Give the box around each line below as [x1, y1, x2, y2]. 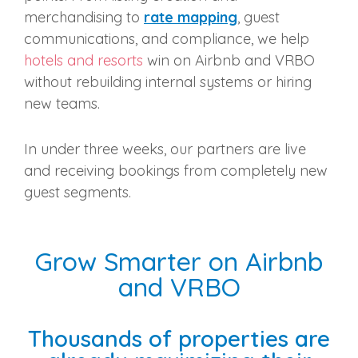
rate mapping [144, 8, 237, 27]
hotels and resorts [24, 51, 143, 70]
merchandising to [24, 8, 144, 27]
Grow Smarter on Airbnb [35, 245, 323, 278]
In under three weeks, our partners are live [24, 140, 306, 159]
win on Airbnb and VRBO [143, 51, 315, 70]
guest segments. [24, 183, 131, 202]
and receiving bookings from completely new [24, 161, 328, 181]
